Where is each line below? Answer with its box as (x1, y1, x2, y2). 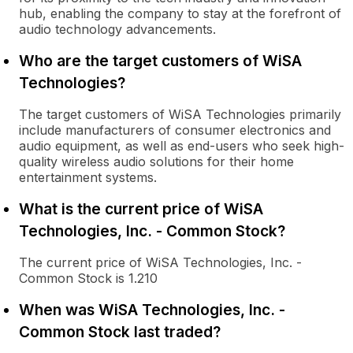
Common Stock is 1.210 (19, 270, 158, 286)
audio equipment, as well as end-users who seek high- (19, 138, 344, 154)
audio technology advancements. (19, 21, 216, 37)
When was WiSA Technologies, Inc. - (19, 300, 285, 319)
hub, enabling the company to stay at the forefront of (19, 6, 341, 21)
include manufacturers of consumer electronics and (19, 122, 331, 138)
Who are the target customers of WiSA (19, 51, 302, 70)
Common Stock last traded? (19, 322, 221, 341)
